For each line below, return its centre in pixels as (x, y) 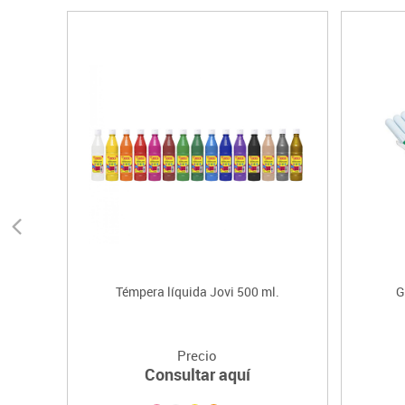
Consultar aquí (197, 375)
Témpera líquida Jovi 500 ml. (197, 292)
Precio (198, 356)
